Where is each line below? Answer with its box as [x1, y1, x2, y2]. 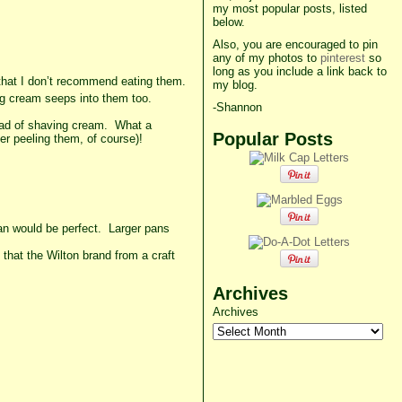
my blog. [212, 78, 258, 92]
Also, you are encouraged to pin [212, 38, 378, 51]
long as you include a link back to [212, 65, 387, 78]
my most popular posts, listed [212, 2, 367, 15]
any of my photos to [212, 51, 320, 65]
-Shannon [212, 100, 262, 114]
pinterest [319, 51, 365, 65]
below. [212, 15, 245, 29]
